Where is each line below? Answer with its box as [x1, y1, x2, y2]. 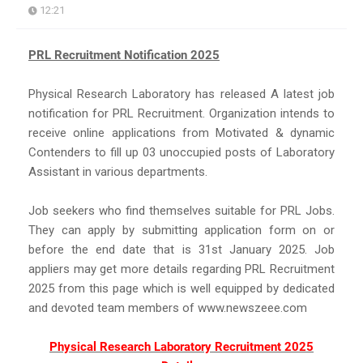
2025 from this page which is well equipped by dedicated [28, 280, 335, 296]
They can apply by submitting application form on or [28, 222, 335, 237]
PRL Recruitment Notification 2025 [28, 47, 220, 62]
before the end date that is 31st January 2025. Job [28, 241, 335, 257]
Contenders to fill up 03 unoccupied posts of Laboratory [28, 144, 335, 160]
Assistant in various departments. [28, 164, 207, 179]
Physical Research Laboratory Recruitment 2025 [49, 339, 314, 354]
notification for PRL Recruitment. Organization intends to [28, 105, 335, 121]
